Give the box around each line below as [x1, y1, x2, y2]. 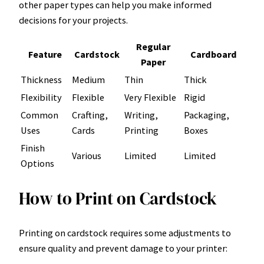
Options [21, 157, 54, 170]
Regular [136, 41, 170, 53]
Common [21, 109, 58, 121]
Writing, [124, 109, 158, 121]
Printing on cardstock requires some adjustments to [19, 226, 231, 239]
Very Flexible [124, 91, 176, 104]
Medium [72, 74, 105, 86]
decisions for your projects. [19, 14, 128, 26]
